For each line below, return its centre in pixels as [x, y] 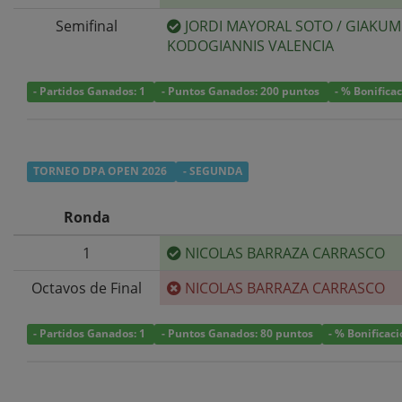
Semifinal [87, 26]
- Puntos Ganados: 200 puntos [241, 92]
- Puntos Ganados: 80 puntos [238, 334]
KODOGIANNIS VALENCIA [250, 45]
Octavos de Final [87, 288]
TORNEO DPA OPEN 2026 [102, 171]
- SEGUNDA [212, 171]
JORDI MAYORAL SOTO [259, 26]
